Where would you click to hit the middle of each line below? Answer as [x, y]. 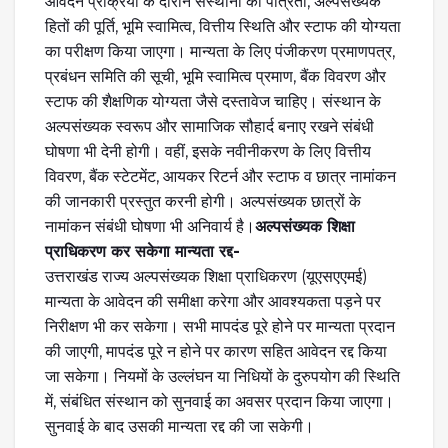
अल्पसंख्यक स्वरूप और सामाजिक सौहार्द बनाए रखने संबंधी [209, 126]
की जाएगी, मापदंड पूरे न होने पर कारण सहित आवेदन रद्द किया [216, 351]
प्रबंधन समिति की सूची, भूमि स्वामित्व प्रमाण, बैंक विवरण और [215, 76]
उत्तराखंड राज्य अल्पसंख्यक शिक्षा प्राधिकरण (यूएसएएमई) [206, 276]
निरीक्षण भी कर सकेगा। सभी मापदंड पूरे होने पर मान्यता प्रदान [220, 326]
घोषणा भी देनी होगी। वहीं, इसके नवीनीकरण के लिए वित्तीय [208, 151]
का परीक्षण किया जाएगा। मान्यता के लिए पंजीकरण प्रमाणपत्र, [220, 51]
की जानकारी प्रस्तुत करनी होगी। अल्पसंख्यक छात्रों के [203, 201]
